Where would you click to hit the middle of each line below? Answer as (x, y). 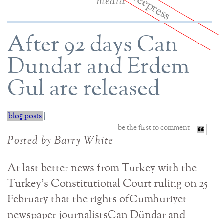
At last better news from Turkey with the (102, 168)
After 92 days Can (93, 45)
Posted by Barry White (60, 141)
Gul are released (84, 89)
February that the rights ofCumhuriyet (97, 200)
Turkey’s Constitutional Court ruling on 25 (108, 184)
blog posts (25, 117)
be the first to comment (153, 128)
